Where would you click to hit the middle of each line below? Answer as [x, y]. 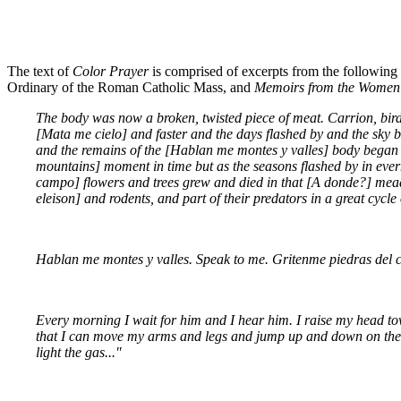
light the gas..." [79, 352]
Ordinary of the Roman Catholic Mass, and [131, 87]
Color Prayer [111, 71]
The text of [40, 71]
